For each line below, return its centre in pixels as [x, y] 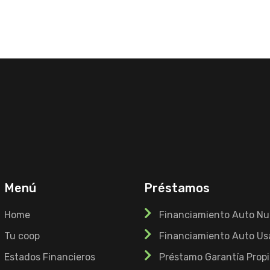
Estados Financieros [49, 257]
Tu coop [22, 236]
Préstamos [177, 188]
